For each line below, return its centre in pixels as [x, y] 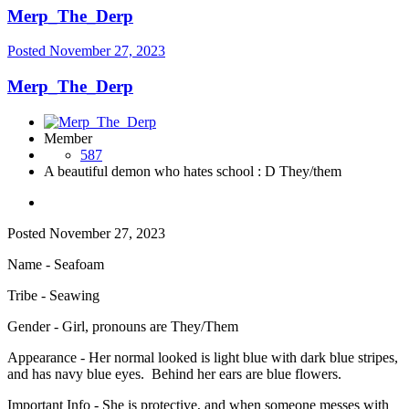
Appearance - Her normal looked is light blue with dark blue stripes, [203, 357]
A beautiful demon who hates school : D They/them [193, 171]
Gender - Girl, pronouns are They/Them [123, 326]
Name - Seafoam [56, 264]
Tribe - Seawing [53, 295]
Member [68, 138]
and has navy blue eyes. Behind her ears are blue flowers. [174, 373]
